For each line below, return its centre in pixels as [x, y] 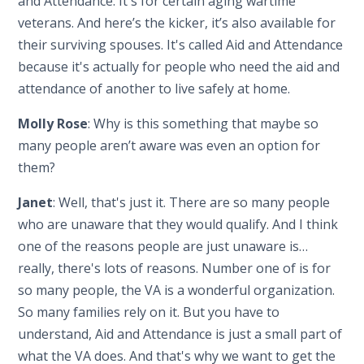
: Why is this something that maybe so [204, 123]
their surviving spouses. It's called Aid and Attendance [181, 44]
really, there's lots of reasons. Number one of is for [175, 268]
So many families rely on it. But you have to [149, 312]
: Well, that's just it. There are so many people [192, 202]
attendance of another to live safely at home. [154, 88]
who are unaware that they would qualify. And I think [178, 224]
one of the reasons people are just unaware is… [163, 246]
